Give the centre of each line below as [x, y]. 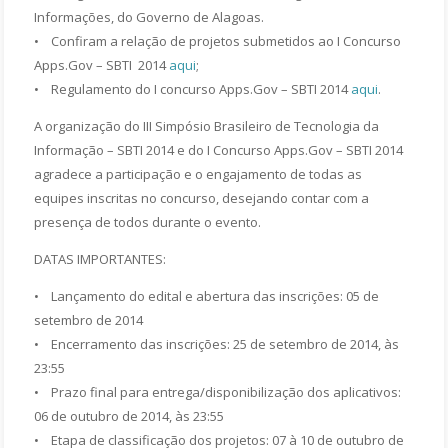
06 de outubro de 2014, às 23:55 [131, 415]
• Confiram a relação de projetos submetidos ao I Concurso [218, 40]
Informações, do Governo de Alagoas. [149, 16]
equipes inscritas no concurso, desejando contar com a [202, 197]
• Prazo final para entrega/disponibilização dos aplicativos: [218, 391]
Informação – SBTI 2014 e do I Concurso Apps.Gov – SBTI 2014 [219, 149]
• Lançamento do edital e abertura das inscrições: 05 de [207, 295]
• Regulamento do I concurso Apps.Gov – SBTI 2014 [193, 88]
